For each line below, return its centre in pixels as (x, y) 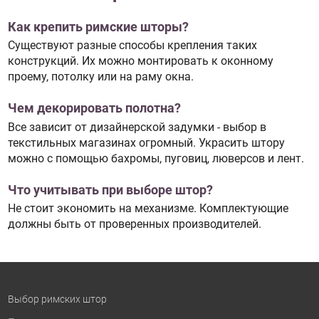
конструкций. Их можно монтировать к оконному (140, 61)
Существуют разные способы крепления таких (132, 46)
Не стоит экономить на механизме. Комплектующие (148, 209)
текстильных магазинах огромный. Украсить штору (146, 142)
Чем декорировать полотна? (94, 109)
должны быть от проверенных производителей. (134, 224)
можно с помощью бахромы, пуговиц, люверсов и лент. (156, 158)
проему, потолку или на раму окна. (100, 77)
